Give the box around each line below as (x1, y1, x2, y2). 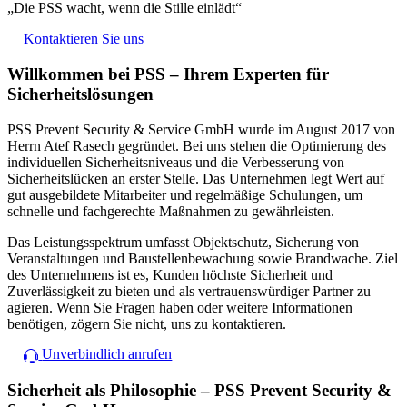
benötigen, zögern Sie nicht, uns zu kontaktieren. (7, 315, 286, 332)
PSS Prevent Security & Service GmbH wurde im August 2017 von (7, 121, 395, 137)
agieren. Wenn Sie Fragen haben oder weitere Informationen (7, 299, 352, 315)
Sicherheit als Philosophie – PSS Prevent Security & (7, 380, 392, 400)
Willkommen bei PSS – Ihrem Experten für (7, 64, 329, 84)
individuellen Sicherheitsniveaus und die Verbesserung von (7, 154, 344, 170)
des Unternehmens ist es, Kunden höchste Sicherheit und (7, 266, 333, 283)
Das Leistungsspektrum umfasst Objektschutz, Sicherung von (7, 233, 359, 250)
